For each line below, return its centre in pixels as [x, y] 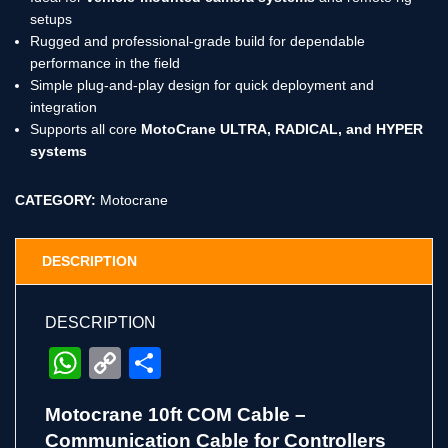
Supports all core [85, 128]
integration [63, 106]
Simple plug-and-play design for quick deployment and [202, 84]
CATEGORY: [57, 199]
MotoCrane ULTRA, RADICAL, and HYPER [282, 128]
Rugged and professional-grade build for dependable [197, 40]
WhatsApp [155, 362]
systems [58, 150]
